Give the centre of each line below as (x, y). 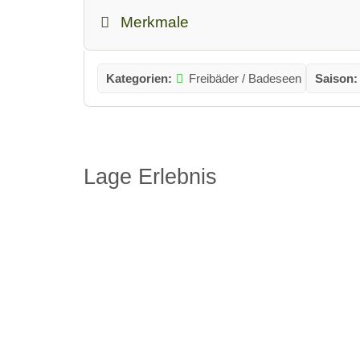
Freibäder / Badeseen (245, 79)
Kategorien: (139, 79)
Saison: (337, 79)
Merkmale (155, 22)
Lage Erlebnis (150, 177)
